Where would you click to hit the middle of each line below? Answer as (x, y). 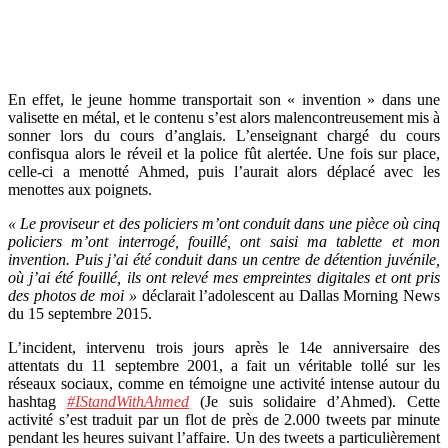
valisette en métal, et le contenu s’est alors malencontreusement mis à (224, 117)
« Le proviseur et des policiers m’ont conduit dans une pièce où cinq (224, 223)
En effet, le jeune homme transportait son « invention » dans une (224, 99)
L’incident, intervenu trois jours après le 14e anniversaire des (224, 347)
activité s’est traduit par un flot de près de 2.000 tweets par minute (224, 419)
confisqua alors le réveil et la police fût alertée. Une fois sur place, (224, 153)
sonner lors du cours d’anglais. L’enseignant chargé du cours (224, 135)
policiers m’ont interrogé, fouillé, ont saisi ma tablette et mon (224, 241)
